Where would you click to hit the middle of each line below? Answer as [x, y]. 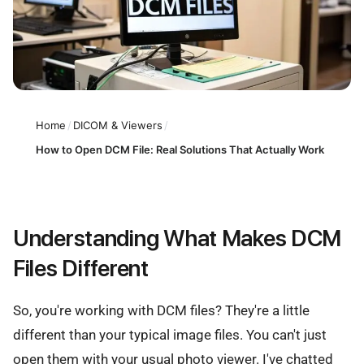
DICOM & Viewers [118, 125]
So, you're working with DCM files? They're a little [161, 311]
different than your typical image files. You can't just [170, 335]
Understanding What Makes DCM [178, 238]
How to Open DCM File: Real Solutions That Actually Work [180, 149]
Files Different [81, 269]
